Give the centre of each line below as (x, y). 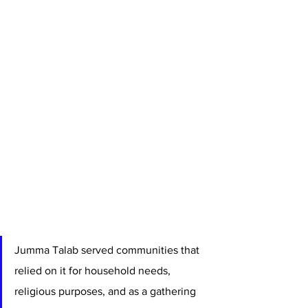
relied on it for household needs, (94, 271)
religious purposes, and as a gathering (107, 291)
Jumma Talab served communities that (108, 250)
